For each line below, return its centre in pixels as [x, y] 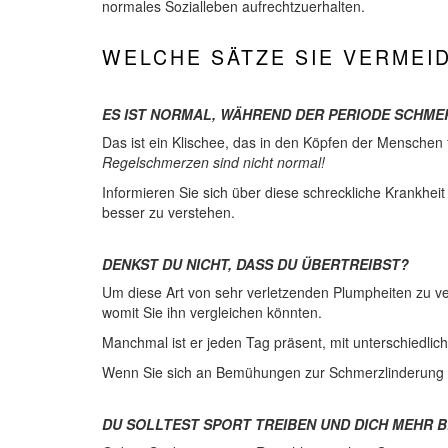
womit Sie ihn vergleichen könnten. [212, 311]
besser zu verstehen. [168, 211]
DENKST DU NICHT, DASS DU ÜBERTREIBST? [255, 263]
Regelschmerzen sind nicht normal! [213, 161]
